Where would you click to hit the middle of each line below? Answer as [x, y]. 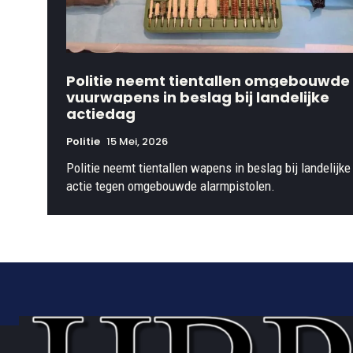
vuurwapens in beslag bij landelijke [198, 98]
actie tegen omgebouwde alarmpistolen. [171, 186]
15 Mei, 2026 [137, 142]
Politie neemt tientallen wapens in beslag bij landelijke [208, 168]
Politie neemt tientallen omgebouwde [208, 81]
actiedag [101, 114]
